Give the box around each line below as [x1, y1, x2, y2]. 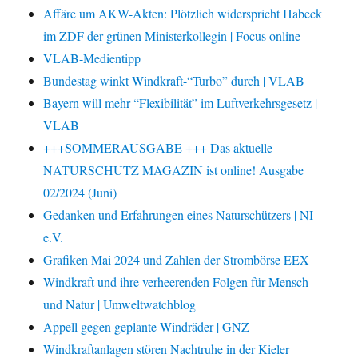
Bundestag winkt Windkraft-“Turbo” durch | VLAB [43, 72, 305, 89]
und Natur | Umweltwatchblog [43, 296, 197, 313]
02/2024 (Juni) [43, 184, 117, 201]
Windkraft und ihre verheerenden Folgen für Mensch [43, 273, 309, 291]
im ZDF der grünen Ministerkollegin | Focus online [43, 27, 301, 45]
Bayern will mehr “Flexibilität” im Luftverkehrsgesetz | [43, 94, 318, 112]
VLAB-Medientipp [43, 50, 141, 67]
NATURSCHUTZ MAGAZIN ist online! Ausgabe [43, 161, 304, 179]
